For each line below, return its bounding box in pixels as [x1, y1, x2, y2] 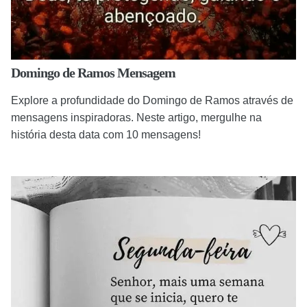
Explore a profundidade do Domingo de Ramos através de [11, 94, 293, 106]
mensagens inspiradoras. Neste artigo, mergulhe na [11, 111, 262, 123]
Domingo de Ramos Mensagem [11, 64, 175, 80]
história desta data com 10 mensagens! [11, 128, 201, 140]
